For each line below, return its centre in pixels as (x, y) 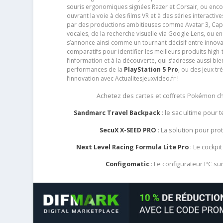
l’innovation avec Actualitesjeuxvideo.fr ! (122, 79)
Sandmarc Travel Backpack (117, 113)
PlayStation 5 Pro (151, 70)
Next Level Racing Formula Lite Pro (132, 147)
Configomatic (128, 164)
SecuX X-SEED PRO (128, 130)
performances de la (95, 70)
